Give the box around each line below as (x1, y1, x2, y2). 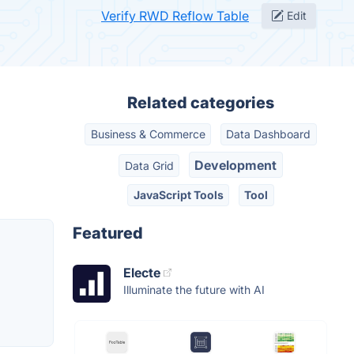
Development (194, 156, 277, 173)
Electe (123, 265, 160, 281)
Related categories (127, 93, 274, 112)
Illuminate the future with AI (123, 283, 265, 297)
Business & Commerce (90, 127, 205, 141)
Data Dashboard (226, 127, 311, 141)
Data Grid (124, 158, 174, 172)
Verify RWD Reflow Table (101, 8, 249, 24)
